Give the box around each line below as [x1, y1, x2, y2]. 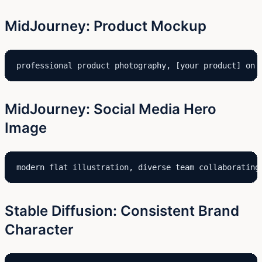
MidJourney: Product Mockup [5, 17, 206, 35]
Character [5, 220, 74, 238]
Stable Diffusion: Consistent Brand [5, 202, 239, 219]
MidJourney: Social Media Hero [5, 100, 216, 118]
